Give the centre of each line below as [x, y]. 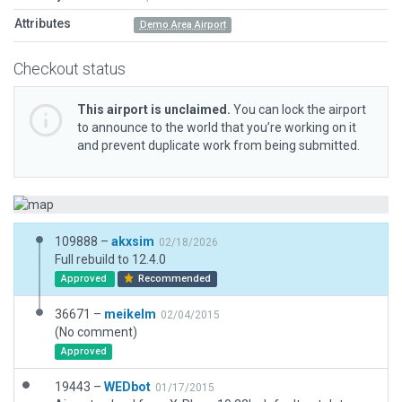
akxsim [133, 241]
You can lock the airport [298, 109]
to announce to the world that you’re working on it [217, 127]
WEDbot [127, 387]
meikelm [130, 314]
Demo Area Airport [183, 25]
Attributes [43, 23]
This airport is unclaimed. [154, 109]
